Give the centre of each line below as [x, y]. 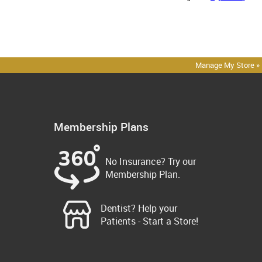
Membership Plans [101, 126]
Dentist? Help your [139, 208]
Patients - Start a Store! [149, 221]
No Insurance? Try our [151, 162]
